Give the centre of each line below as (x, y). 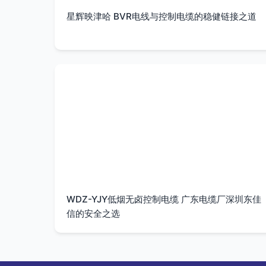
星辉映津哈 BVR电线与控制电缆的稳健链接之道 (161, 16)
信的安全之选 (93, 213)
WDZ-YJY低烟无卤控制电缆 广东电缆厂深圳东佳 (164, 199)
